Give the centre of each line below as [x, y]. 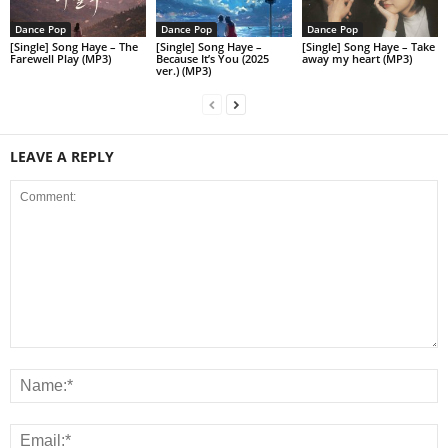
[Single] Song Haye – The [74, 46]
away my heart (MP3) [356, 58]
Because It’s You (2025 [212, 58]
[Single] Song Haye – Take [368, 46]
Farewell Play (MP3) [60, 58]
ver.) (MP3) [183, 70]
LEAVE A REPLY [62, 156]
